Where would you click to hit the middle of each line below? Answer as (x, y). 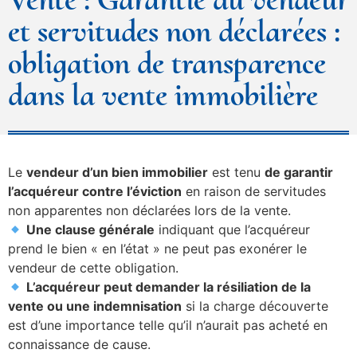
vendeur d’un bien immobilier (117, 173)
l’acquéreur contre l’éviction (95, 192)
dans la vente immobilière (163, 94)
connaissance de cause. (79, 345)
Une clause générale (91, 230)
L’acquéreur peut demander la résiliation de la (169, 287)
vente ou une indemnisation (95, 306)
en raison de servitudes (254, 192)
